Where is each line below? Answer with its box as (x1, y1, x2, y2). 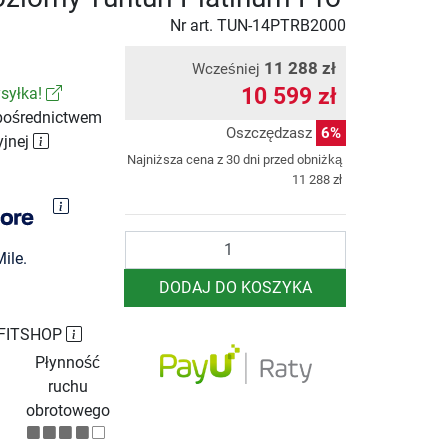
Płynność (35, 352, 101, 372)
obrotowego (25, 400, 110, 420)
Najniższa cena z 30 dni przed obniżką (127, 151, 342, 167)
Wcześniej (192, 59, 264, 78)
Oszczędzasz (226, 123, 316, 142)
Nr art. (170, 15, 217, 35)
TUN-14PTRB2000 (217, 15, 346, 35)
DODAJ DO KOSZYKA (158, 277, 312, 297)
